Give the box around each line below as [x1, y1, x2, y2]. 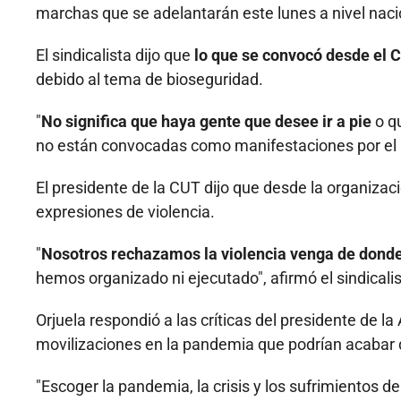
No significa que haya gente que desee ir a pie [41, 112, 371, 132]
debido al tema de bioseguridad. [36, 70, 263, 90]
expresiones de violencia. [36, 202, 215, 222]
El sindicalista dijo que [36, 46, 191, 65]
